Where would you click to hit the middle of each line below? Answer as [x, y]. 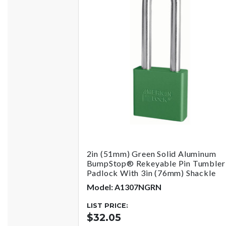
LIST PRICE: [107, 205]
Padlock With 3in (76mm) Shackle [151, 173]
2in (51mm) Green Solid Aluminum [151, 153]
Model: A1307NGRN [124, 187]
